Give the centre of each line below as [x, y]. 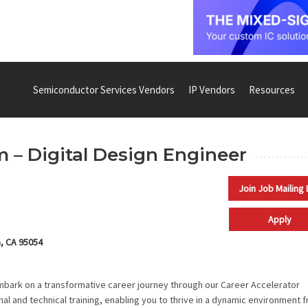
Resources [272, 89]
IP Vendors [212, 89]
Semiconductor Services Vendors [104, 89]
